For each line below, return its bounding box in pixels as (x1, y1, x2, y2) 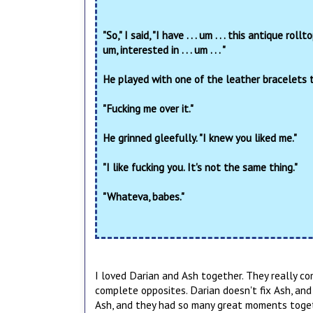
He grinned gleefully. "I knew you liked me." (103, 130, 297, 145)
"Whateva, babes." (103, 189, 184, 203)
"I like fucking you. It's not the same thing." (103, 159, 298, 174)
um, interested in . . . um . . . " (103, 42, 226, 57)
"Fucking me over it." (103, 101, 194, 115)
